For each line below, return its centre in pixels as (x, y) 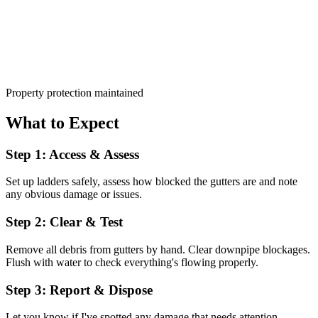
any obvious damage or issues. (74, 194)
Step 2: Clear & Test (64, 222)
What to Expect (62, 122)
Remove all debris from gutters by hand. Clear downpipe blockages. (158, 249)
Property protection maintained (75, 92)
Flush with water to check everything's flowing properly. (132, 262)
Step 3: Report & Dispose (79, 290)
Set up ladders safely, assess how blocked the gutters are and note (152, 182)
